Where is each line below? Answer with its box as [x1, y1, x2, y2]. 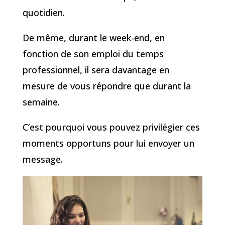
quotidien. [22, 6, 65, 19]
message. [22, 153, 63, 165]
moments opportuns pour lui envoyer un [22, 137, 194, 149]
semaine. [22, 95, 60, 108]
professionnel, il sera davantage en [22, 63, 169, 76]
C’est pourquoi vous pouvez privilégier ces [22, 121, 200, 133]
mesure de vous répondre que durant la [22, 79, 191, 92]
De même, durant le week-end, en [22, 31, 165, 44]
